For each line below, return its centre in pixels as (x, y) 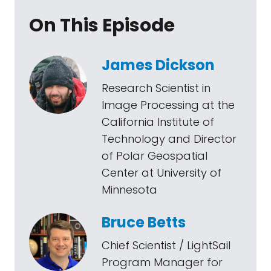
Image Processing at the (168, 105)
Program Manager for (162, 262)
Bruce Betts (144, 222)
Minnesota (129, 190)
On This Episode (102, 25)
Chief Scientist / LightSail (166, 245)
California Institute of (158, 122)
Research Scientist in (156, 88)
